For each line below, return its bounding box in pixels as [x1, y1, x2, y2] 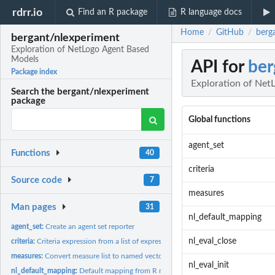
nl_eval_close [188, 237, 236, 246]
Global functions [188, 115, 250, 125]
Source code [11, 176, 63, 185]
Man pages [11, 202, 57, 212]
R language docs [180, 8, 242, 17]
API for [191, 58, 248, 76]
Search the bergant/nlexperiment [11, 87, 150, 97]
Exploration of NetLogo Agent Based [11, 45, 150, 55]
